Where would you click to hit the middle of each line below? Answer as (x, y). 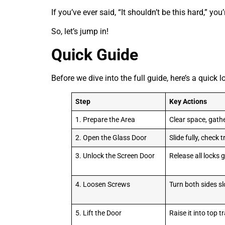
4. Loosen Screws (103, 184)
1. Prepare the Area (105, 120)
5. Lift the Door (99, 213)
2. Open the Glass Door (111, 138)
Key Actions (188, 101)
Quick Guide (95, 54)
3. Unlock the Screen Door (115, 156)
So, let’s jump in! (80, 32)
